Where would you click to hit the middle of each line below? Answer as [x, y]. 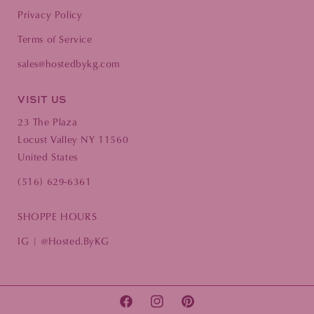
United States [48, 157]
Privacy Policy [50, 14]
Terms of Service [55, 39]
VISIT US [42, 99]
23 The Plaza [48, 122]
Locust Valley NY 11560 [73, 139]
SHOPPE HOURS [57, 216]
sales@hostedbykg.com [69, 63]
